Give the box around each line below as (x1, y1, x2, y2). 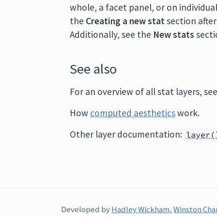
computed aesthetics (90, 107, 176, 119)
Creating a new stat (86, 15, 165, 27)
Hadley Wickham (111, 204, 170, 215)
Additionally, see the (70, 29, 154, 40)
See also (70, 60, 117, 77)
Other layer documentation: (70, 128, 185, 140)
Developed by (61, 204, 111, 215)
